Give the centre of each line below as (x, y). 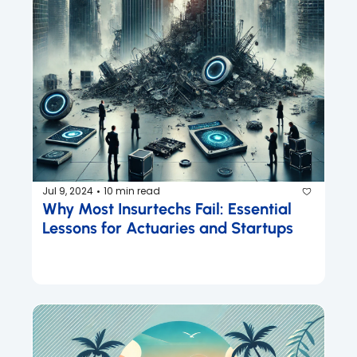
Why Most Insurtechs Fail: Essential (167, 208)
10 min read (132, 191)
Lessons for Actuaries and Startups (168, 228)
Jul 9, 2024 (68, 191)
